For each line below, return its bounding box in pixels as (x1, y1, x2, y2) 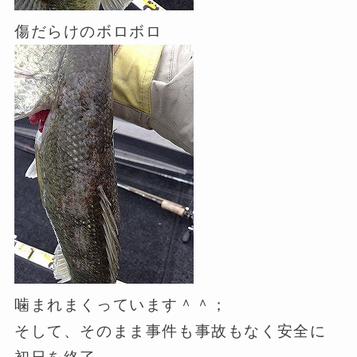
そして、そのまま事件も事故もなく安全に (14, 322, 327, 339)
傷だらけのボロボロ (14, 22, 163, 40)
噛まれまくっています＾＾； (14, 296, 228, 313)
